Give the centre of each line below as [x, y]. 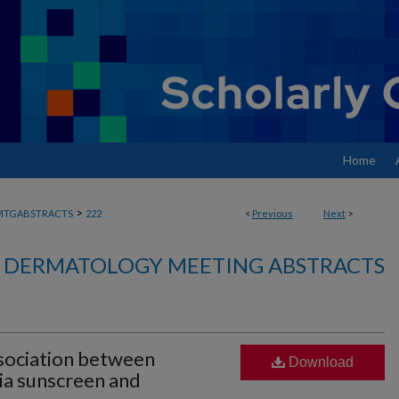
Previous [273, 213]
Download [319, 362]
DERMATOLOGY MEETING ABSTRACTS [194, 265]
